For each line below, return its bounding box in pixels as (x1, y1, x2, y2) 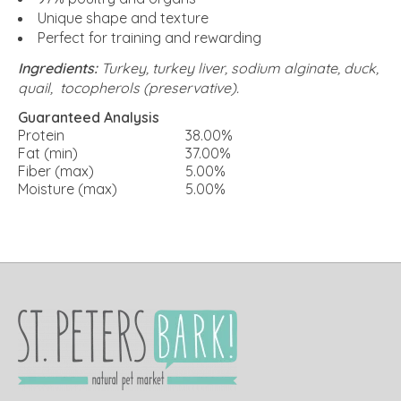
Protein (18, 125, 64, 144)
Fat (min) (18, 143, 78, 162)
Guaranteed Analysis (18, 107, 159, 126)
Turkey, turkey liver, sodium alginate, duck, (98, 58, 379, 77)
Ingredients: (18, 58, 98, 77)
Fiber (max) (18, 161, 94, 180)
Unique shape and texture (38, 8, 209, 27)
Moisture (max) (18, 179, 117, 198)
